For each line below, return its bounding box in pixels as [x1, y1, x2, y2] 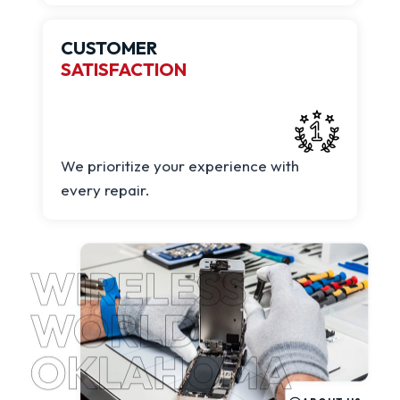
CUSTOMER [61, 36, 157, 59]
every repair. [61, 179, 150, 199]
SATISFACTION [61, 57, 187, 80]
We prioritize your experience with [61, 155, 299, 175]
